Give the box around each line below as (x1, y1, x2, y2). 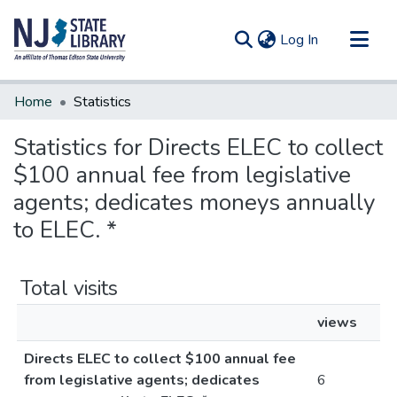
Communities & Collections (14, 84, 177, 104)
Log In (280, 30, 318, 50)
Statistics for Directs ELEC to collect (13, 132, 383, 163)
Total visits (20, 274, 118, 302)
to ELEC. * (13, 214, 117, 245)
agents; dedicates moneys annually (13, 187, 375, 218)
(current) (317, 29, 370, 49)
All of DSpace (14, 113, 100, 132)
